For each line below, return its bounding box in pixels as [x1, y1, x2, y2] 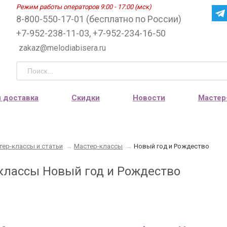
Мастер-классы [74, 142, 123, 150]
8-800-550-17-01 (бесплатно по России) [16, 14, 181, 24]
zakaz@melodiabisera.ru [19, 43, 106, 53]
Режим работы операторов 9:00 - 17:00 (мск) [16, 3, 152, 11]
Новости [132, 93, 165, 102]
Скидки [71, 93, 100, 102]
